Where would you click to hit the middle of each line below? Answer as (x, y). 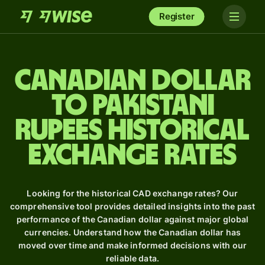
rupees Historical (132, 131)
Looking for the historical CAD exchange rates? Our (132, 193)
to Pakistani (132, 106)
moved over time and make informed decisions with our (132, 245)
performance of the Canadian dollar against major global (132, 219)
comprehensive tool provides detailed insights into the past (132, 206)
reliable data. (132, 258)
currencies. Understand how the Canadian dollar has (132, 232)
